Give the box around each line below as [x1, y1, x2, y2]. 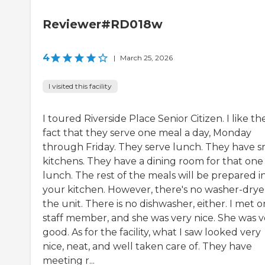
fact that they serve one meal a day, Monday [43, 127, 251, 139]
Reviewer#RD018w [43, 17, 163, 32]
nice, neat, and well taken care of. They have [43, 241, 252, 253]
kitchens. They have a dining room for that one [43, 156, 263, 167]
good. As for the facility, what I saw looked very [43, 227, 261, 238]
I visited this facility [49, 82, 112, 91]
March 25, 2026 [120, 53, 173, 63]
